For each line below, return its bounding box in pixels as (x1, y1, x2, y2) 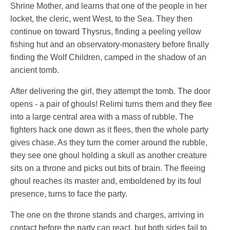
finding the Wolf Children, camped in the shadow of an (10, 53, 206, 62)
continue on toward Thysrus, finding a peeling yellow (10, 27, 201, 36)
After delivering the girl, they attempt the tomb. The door (10, 87, 210, 96)
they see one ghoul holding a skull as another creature (10, 151, 207, 160)
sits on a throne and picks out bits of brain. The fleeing (10, 164, 205, 173)
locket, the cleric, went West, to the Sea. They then (10, 14, 193, 24)
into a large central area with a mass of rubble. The (10, 112, 194, 122)
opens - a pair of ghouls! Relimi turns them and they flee (10, 100, 212, 109)
